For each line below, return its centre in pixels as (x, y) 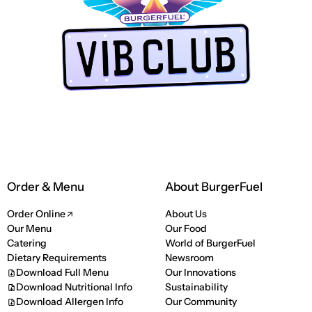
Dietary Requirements (57, 258)
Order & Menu (46, 187)
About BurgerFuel (214, 187)
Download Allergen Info (69, 302)
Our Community (201, 302)
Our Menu (30, 229)
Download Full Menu (62, 273)
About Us (186, 214)
